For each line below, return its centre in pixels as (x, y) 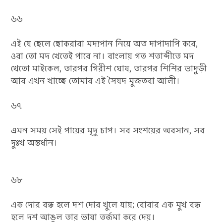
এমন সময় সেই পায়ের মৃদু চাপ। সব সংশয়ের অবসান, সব (108, 130)
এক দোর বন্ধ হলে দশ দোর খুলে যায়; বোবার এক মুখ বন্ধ (106, 205)
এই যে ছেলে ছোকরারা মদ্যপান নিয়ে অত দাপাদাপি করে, (105, 44)
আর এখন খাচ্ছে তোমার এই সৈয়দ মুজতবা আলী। (96, 81)
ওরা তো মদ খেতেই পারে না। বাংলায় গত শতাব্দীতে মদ (103, 56)
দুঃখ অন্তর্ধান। (34, 143)
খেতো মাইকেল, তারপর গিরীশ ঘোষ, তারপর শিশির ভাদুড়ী (109, 68)
